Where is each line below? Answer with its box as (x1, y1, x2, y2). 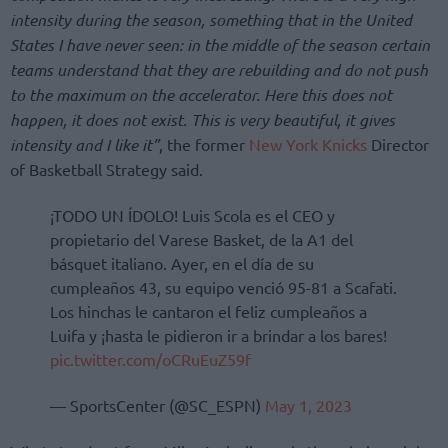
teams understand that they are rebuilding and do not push (10, 58, 428, 80)
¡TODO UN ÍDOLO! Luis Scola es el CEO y (50, 204, 335, 225)
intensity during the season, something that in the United (10, 8, 412, 30)
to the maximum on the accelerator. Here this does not (10, 83, 392, 105)
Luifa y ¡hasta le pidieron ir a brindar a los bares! (50, 324, 387, 345)
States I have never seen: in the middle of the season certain (10, 33, 430, 55)
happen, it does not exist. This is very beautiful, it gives (10, 108, 395, 130)
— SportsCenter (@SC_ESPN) (50, 395, 265, 416)
